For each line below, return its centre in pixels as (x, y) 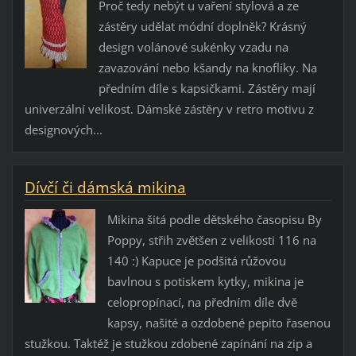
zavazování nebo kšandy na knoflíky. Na (207, 68)
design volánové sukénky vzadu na (193, 47)
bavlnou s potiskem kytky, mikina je (205, 282)
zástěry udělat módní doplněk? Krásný (202, 27)
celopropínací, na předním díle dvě (202, 302)
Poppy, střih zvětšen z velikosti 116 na (211, 240)
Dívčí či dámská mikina (105, 188)
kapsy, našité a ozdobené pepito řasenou (219, 323)
